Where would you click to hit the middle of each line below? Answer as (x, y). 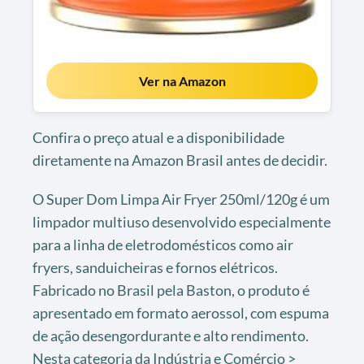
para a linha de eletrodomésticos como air (163, 244)
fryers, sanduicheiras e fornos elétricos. (155, 267)
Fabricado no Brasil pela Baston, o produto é (171, 290)
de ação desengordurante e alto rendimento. (171, 335)
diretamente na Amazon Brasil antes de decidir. (180, 160)
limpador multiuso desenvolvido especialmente (182, 221)
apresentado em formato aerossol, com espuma (181, 312)
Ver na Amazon (182, 80)
